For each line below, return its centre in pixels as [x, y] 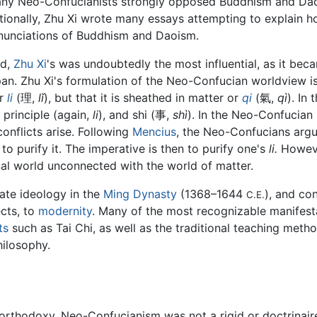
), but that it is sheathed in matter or [143, 98]
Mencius [154, 132]
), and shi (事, [136, 115]
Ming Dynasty [140, 194]
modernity [65, 211]
